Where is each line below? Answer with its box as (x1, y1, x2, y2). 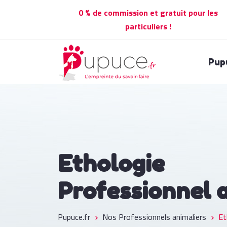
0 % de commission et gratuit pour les (78, 7, 218, 19)
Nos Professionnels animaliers (102, 211, 206, 223)
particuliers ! (125, 20, 171, 32)
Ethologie (58, 149, 165, 177)
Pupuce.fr (58, 211, 90, 223)
